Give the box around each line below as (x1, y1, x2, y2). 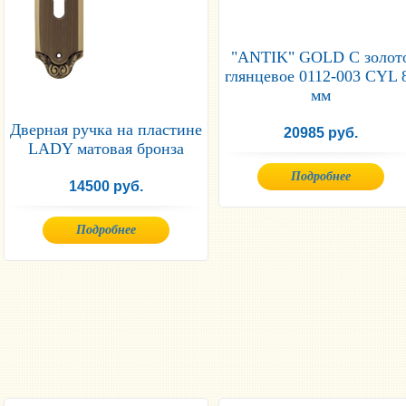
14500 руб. (69, 179, 143, 194)
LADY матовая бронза (28, 140, 184, 158)
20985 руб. (284, 125, 358, 140)
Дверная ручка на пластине (10, 121, 202, 139)
